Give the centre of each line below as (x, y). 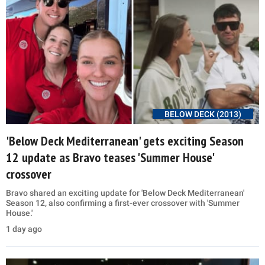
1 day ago (24, 229)
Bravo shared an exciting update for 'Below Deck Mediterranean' (125, 193)
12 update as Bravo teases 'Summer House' (110, 157)
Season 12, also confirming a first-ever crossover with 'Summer (123, 203)
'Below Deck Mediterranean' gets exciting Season (125, 140)
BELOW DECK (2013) (203, 114)
